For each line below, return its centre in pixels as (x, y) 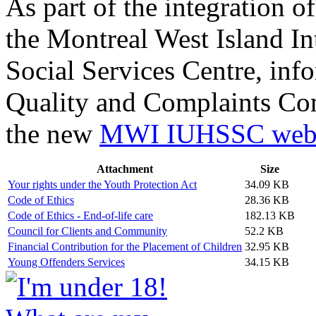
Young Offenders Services (66, 262)
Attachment (125, 169)
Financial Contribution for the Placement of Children (125, 246)
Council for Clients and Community (87, 231)
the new (53, 133)
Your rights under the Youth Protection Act (102, 184)
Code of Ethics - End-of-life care (80, 215)
